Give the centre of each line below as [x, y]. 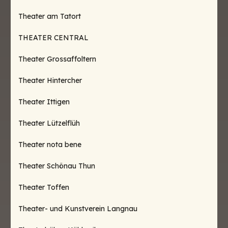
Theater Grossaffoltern [57, 59]
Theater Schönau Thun [57, 166]
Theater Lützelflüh [49, 123]
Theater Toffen [44, 187]
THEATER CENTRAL [53, 38]
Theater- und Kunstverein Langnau [78, 209]
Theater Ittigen [44, 102]
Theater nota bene [50, 145]
